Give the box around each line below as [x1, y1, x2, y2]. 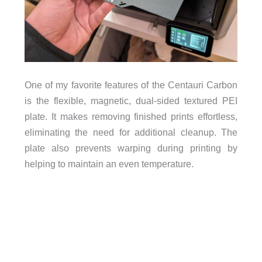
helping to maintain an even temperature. [24, 158, 194, 169]
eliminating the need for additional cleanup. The [24, 126, 238, 137]
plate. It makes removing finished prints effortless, [24, 111, 238, 122]
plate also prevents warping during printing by [24, 142, 238, 153]
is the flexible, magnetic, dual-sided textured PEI [24, 95, 238, 106]
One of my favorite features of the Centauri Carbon [24, 79, 238, 90]
